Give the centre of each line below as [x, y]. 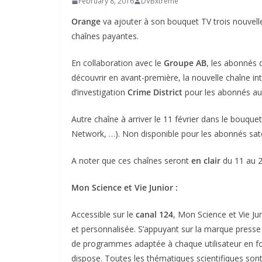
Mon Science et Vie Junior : [125, 187]
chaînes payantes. [105, 36]
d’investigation [99, 92]
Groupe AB [185, 63]
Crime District [155, 92]
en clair [206, 161]
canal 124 [154, 214]
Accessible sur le [104, 214]
